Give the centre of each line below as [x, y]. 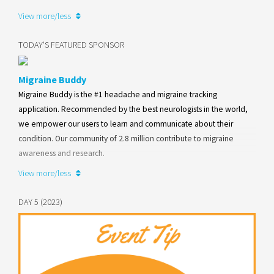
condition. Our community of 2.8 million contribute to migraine [126, 138]
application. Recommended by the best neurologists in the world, [133, 109]
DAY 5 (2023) [40, 202]
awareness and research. [61, 153]
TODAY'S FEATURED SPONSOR [71, 44]
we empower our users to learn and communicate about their [126, 124]
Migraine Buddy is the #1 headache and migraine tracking [118, 94]
